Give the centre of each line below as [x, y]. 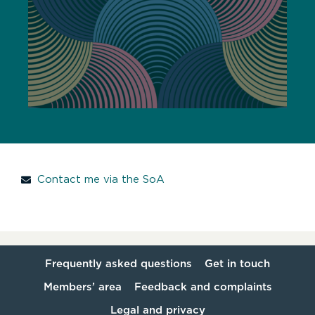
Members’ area [82, 287]
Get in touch [237, 264]
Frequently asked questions [118, 264]
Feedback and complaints [203, 287]
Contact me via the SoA [101, 180]
